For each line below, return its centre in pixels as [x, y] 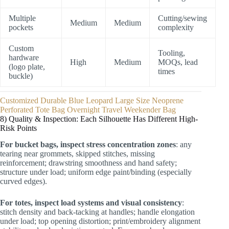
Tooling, [171, 53]
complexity [176, 27]
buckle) [21, 76]
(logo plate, [27, 66]
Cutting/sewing [182, 18]
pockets [21, 27]
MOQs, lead [178, 62]
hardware [24, 57]
